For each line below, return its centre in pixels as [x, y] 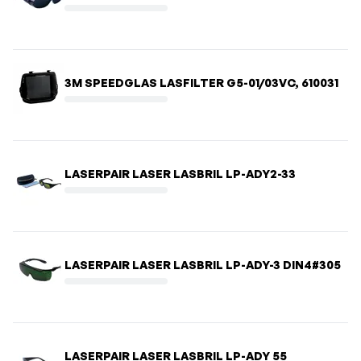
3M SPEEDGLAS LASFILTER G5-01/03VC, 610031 [201, 82]
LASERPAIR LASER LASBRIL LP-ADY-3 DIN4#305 [203, 264]
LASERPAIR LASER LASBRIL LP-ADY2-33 [180, 173]
